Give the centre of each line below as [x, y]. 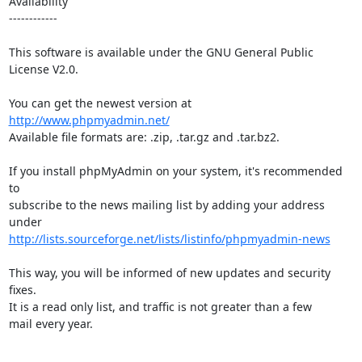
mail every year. [51, 323]
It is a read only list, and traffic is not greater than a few [160, 306]
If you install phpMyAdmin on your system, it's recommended [175, 170]
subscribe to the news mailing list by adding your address [166, 204]
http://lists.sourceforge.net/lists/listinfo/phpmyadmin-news [169, 238]
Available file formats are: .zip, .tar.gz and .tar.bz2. [144, 137]
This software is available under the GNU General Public [161, 52]
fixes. [22, 289]
